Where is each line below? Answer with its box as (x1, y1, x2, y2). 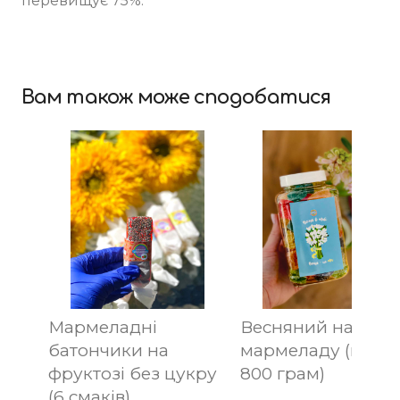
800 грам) (240, 362, 325, 384)
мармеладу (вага (240, 339, 387, 361)
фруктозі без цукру (48, 362, 217, 384)
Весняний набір (240, 316, 381, 337)
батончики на (48, 339, 169, 361)
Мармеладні (48, 316, 157, 337)
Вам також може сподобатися (21, 86, 331, 108)
